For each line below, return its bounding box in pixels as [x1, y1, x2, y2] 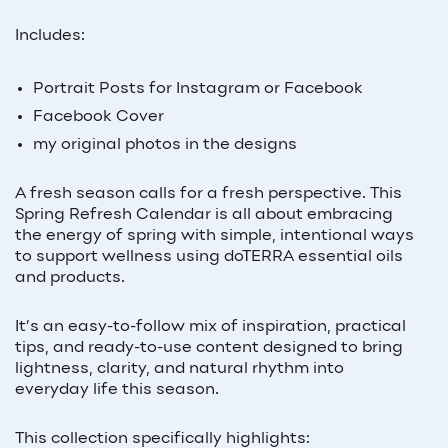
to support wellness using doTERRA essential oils [15, 248, 403, 265]
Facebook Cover [32, 109, 164, 126]
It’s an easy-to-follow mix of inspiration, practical [15, 318, 406, 335]
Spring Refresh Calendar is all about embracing [15, 206, 393, 223]
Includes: [15, 28, 89, 45]
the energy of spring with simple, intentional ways [15, 227, 414, 244]
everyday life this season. [15, 381, 219, 398]
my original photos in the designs [32, 137, 297, 154]
